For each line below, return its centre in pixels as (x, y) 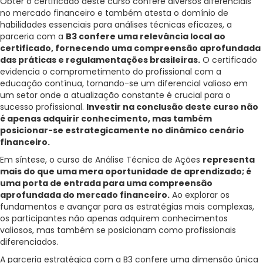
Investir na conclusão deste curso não (172, 107)
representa (229, 160)
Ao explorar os (200, 195)
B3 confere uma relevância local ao (146, 37)
